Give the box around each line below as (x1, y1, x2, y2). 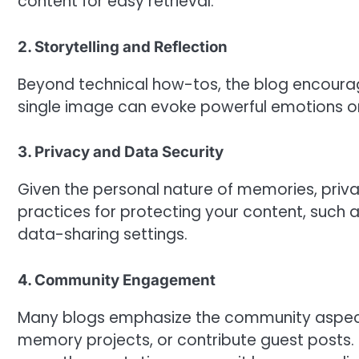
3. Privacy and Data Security (18, 143, 224, 162)
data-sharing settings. (18, 224, 188, 246)
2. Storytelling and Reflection (18, 37, 228, 56)
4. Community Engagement (18, 271, 216, 290)
